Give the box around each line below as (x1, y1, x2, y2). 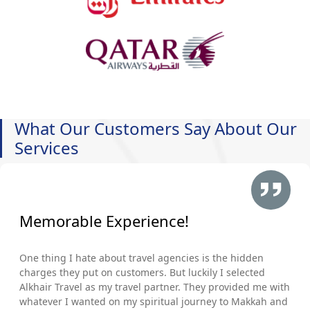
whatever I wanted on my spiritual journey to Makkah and (19, 294, 288, 308)
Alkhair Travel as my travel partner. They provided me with (19, 280, 290, 293)
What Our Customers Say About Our (15, 116, 297, 140)
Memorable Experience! (19, 210, 189, 231)
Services (15, 136, 79, 159)
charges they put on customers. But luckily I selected (19, 265, 265, 279)
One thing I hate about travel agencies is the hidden (19, 250, 264, 264)
